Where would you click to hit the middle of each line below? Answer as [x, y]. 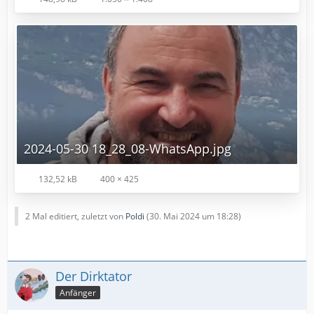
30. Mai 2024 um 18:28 [194, 217]
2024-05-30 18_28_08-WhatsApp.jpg [128, 149]
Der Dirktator [94, 277]
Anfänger [78, 293]
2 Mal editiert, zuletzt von [75, 217]
